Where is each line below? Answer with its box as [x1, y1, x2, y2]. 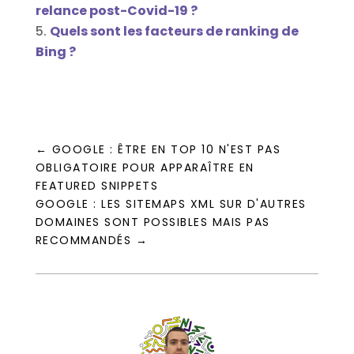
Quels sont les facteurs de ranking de [49, 21, 299, 40]
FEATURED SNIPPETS [35, 177, 159, 194]
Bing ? [35, 42, 76, 61]
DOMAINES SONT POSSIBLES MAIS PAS [35, 213, 270, 230]
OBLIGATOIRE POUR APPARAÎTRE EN [35, 159, 254, 175]
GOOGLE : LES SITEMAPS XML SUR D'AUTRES [35, 195, 307, 212]
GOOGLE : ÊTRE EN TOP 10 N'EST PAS [51, 141, 281, 157]
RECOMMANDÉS [35, 232, 132, 248]
